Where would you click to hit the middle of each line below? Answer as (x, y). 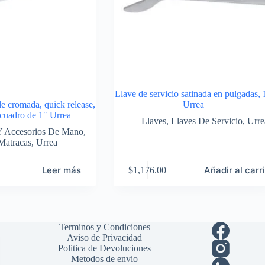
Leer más (62, 170)
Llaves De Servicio (207, 121)
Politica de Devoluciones (105, 248)
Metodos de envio (105, 259)
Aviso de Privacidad (105, 237)
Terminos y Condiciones (104, 227)
